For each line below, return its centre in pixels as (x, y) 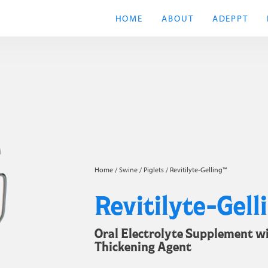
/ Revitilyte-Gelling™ (195, 170)
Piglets (154, 170)
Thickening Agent (143, 246)
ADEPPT (230, 18)
